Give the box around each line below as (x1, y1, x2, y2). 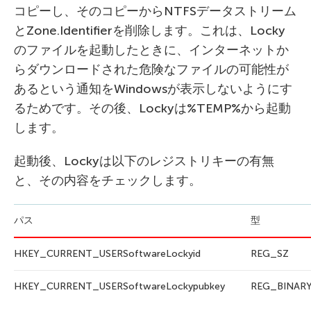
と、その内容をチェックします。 (14, 173, 201, 189)
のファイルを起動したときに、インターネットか (14, 42, 289, 58)
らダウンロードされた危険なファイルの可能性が (14, 62, 289, 78)
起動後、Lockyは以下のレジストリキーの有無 (14, 153, 274, 169)
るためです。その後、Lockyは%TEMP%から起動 (14, 101, 291, 117)
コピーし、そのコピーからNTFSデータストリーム (14, 3, 296, 19)
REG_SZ (251, 248, 289, 260)
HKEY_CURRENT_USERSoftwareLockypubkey (14, 280, 225, 293)
